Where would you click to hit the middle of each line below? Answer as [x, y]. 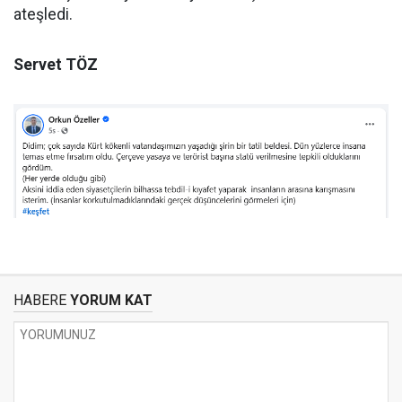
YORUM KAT [109, 300]
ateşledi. [43, 15]
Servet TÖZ [56, 65]
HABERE [40, 300]
